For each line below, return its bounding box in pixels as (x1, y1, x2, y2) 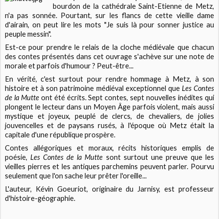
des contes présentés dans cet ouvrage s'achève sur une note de (5, 52, 214, 61)
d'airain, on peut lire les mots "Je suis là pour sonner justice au (5, 20, 214, 29)
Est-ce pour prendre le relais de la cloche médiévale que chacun (5, 43, 214, 51)
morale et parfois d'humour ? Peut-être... (5, 61, 134, 70)
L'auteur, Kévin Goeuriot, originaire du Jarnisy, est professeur (5, 185, 214, 194)
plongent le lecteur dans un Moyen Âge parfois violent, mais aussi (5, 103, 214, 111)
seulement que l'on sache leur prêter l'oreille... (5, 172, 147, 180)
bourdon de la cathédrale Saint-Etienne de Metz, (52, 1, 214, 10)
